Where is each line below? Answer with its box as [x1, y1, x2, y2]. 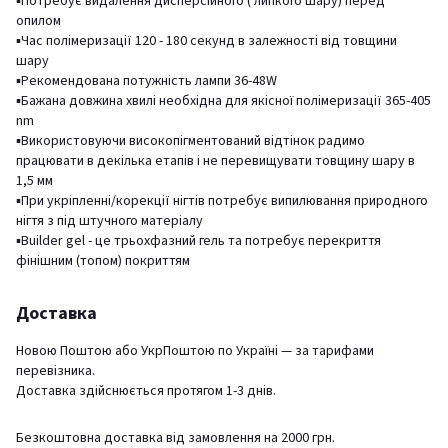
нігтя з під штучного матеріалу [16, 210, 203, 231]
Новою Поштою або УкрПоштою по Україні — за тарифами [16, 340, 374, 361]
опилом [16, 10, 61, 31]
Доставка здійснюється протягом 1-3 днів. [16, 380, 276, 401]
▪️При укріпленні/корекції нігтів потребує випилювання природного [16, 190, 428, 211]
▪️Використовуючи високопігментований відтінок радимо [16, 130, 365, 151]
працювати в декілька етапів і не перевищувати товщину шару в [16, 150, 415, 171]
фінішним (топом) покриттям [16, 250, 190, 271]
